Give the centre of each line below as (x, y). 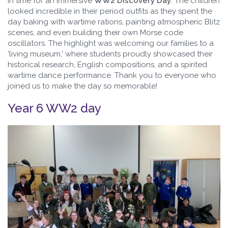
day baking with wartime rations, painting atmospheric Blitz (114, 22)
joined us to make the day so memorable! (82, 86)
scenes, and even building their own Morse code (95, 32)
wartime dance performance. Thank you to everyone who (112, 75)
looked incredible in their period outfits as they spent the (110, 11)
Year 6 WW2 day (54, 108)
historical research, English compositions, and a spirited (107, 64)
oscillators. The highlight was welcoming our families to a (111, 43)
